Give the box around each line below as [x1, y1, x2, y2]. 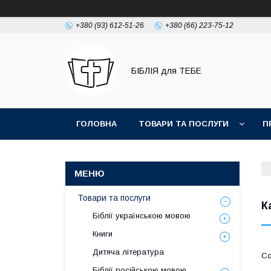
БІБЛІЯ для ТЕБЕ [131, 66, 201, 76]
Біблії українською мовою [93, 211, 191, 220]
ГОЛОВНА [76, 119, 117, 128]
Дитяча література [93, 247, 164, 256]
